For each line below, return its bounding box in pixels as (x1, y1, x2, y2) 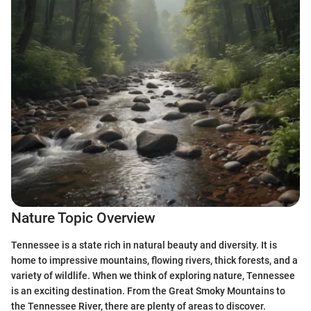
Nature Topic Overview (11, 210, 155, 226)
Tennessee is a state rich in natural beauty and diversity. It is (11, 239, 277, 251)
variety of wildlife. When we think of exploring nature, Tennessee (11, 269, 295, 281)
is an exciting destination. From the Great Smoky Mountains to (11, 285, 285, 296)
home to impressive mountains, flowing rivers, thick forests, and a (11, 254, 298, 266)
